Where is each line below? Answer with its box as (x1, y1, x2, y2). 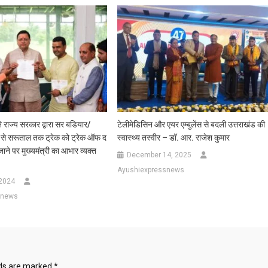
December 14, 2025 (127, 151, 192, 160)
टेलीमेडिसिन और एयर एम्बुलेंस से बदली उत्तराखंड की (117, 120, 266, 130)
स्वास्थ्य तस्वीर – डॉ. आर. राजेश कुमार (117, 133, 230, 143)
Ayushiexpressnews (117, 166, 185, 175)
